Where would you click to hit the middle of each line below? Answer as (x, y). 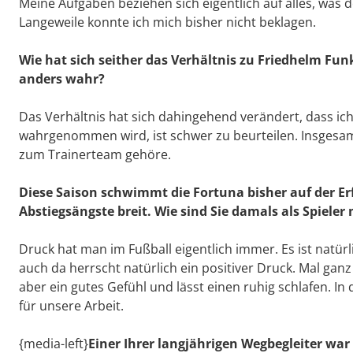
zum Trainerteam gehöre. (95, 155)
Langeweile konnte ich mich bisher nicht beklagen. (167, 22)
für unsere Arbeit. (71, 306)
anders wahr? (62, 79)
